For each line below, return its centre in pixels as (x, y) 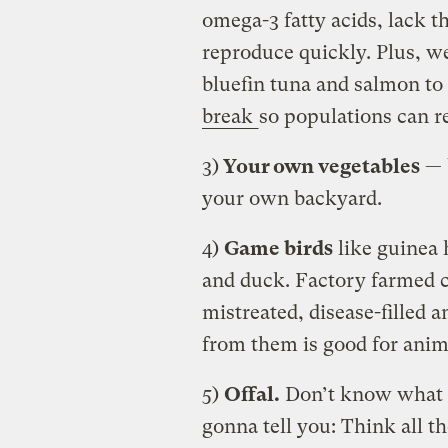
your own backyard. (291, 198)
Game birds (278, 248)
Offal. (251, 394)
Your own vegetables (319, 166)
